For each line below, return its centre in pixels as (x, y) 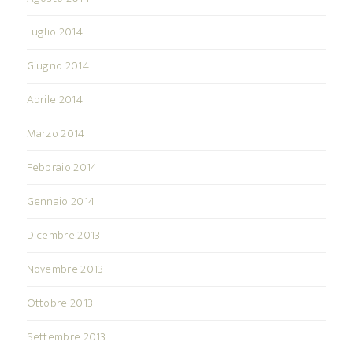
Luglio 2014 (54, 32)
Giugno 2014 (58, 65)
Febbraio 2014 (62, 167)
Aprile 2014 (54, 99)
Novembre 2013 (65, 269)
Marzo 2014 (56, 133)
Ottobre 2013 (60, 303)
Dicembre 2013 (63, 235)
